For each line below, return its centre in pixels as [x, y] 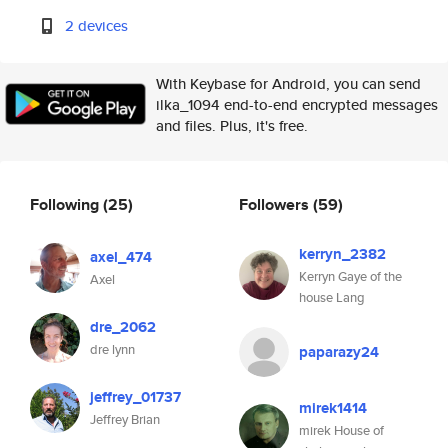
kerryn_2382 [342, 254]
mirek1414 [333, 408]
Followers [276, 204]
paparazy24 [339, 352]
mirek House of [341, 430]
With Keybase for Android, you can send [288, 83]
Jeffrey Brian [125, 419]
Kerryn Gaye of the [350, 276]
